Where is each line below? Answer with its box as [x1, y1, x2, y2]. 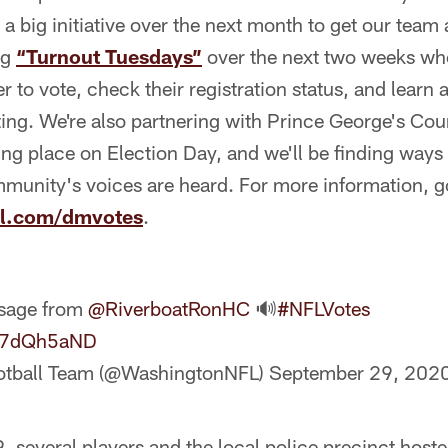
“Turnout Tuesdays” [16, 44, 202, 68]
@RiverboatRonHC [88, 296, 250, 320]
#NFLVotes [277, 296, 370, 320]
